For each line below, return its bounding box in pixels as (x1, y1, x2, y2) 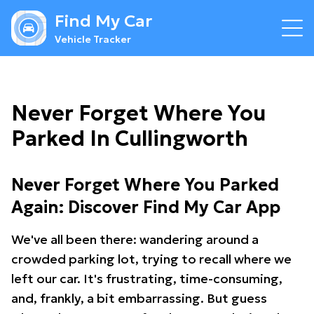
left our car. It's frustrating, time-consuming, (11, 271, 282, 287)
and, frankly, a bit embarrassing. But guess (11, 290, 267, 306)
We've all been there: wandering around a (11, 231, 259, 247)
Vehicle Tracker (55, 33, 131, 46)
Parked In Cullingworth (11, 125, 248, 151)
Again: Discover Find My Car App (11, 197, 280, 218)
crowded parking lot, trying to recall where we (11, 251, 292, 267)
